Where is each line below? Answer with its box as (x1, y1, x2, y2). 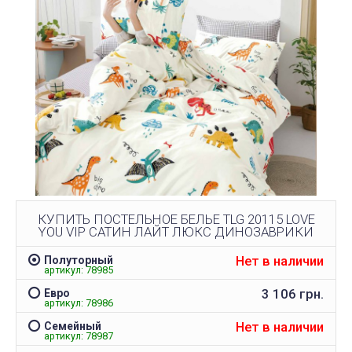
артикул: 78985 (44, 263, 113, 276)
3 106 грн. (261, 286, 324, 302)
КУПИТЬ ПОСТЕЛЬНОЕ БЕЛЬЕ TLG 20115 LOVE (37, 211, 315, 227)
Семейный (44, 319, 101, 332)
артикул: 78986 (44, 296, 113, 309)
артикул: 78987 (44, 329, 113, 342)
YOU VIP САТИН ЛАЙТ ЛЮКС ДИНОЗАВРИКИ (38, 223, 313, 240)
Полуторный (44, 253, 113, 266)
